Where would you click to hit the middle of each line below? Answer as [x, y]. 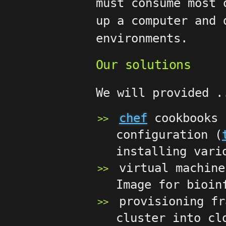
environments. [142, 38]
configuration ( [169, 135]
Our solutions [143, 65]
